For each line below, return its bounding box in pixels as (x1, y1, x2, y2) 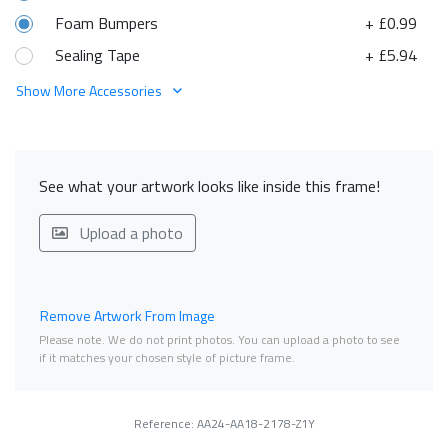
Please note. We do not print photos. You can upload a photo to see (39, 329, 400, 349)
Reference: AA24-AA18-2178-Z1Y (133, 413, 315, 433)
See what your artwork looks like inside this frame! (39, 173, 380, 198)
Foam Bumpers (55, 10, 158, 35)
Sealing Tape (55, 42, 140, 67)
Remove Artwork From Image (40, 304, 215, 326)
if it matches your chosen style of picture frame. (39, 347, 295, 367)
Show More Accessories (16, 79, 165, 101)
